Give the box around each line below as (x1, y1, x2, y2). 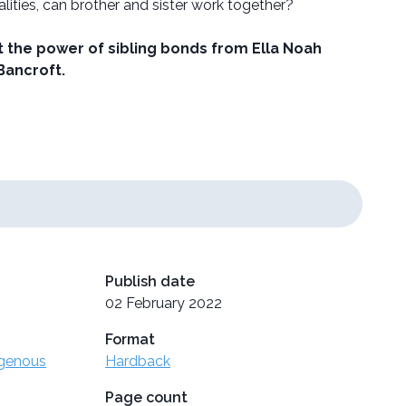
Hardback (105, 352, 170, 370)
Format (105, 330, 155, 348)
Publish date (105, 272, 195, 290)
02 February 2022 (105, 294, 222, 312)
